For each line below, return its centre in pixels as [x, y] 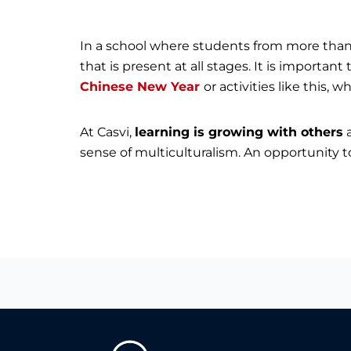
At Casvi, [107, 132]
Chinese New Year [142, 87]
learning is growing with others [239, 132]
